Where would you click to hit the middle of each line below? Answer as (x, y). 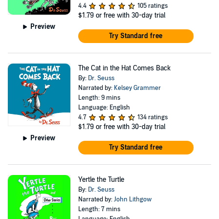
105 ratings (152, 6)
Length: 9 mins (99, 98)
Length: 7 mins (99, 209)
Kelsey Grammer (137, 88)
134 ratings (152, 117)
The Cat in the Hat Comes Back (124, 68)
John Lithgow (132, 199)
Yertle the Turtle (101, 180)
